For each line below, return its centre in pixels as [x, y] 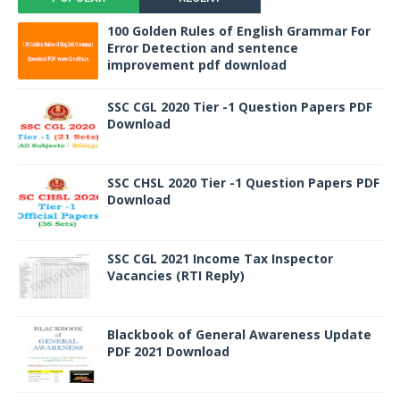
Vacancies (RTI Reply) [176, 275]
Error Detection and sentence [203, 48]
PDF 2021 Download [168, 351]
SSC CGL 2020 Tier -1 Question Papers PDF [240, 107]
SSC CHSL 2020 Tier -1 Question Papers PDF [243, 183]
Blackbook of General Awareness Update [239, 334]
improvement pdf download [197, 65]
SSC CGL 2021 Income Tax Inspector [220, 258]
